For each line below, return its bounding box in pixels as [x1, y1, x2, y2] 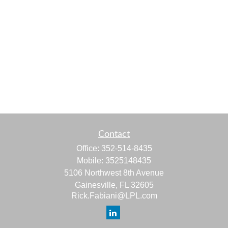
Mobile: [77, 156, 105, 165]
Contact [98, 130, 130, 139]
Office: [76, 144, 101, 153]
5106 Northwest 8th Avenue [64, 168, 164, 177]
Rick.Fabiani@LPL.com [71, 191, 157, 200]
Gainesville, [74, 181, 118, 189]
